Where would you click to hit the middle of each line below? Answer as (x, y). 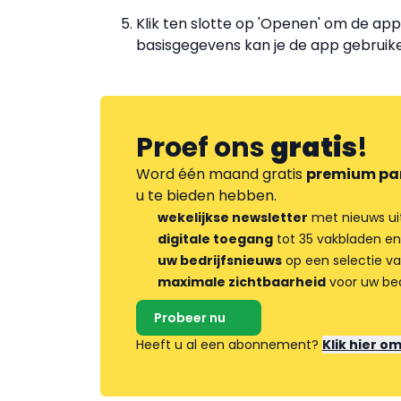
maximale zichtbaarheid (242, 282)
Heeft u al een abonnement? (229, 345)
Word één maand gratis (221, 175)
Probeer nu (190, 318)
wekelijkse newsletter (233, 218)
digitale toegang (215, 239)
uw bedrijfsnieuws (220, 261)
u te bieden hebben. (206, 196)
